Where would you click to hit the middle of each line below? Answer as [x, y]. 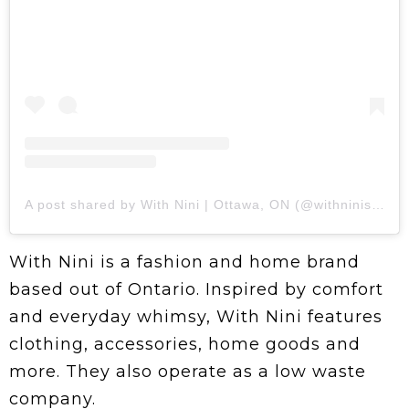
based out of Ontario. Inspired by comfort [196, 289]
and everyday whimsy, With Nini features [196, 316]
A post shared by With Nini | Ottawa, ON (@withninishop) [378, 204]
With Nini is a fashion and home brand [184, 262]
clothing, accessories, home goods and [185, 344]
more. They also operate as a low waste [188, 371]
